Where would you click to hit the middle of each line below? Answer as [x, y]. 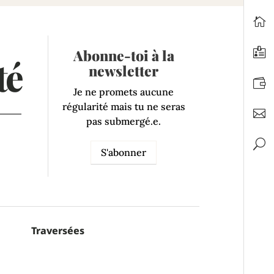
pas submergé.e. [124, 121]
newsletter [124, 71]
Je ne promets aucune [124, 92]
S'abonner [124, 152]
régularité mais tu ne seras [124, 106]
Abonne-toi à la [124, 55]
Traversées [57, 231]
